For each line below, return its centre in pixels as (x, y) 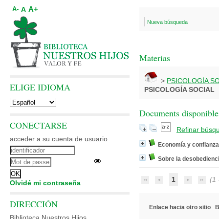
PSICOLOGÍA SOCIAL (179, 89)
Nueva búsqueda (167, 22)
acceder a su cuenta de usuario (59, 139)
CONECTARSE (38, 125)
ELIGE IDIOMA (40, 87)
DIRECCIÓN (34, 204)
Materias (155, 58)
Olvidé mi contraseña (45, 183)
